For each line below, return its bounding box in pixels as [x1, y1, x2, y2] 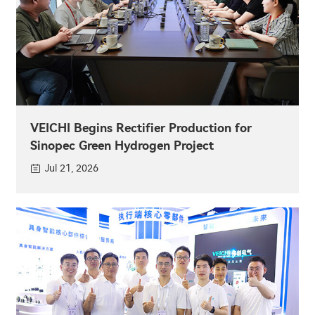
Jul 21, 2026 [45, 162, 98, 174]
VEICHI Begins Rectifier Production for [30, 120, 252, 135]
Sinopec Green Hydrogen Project [30, 138, 214, 153]
